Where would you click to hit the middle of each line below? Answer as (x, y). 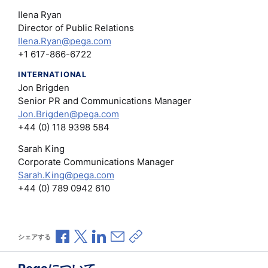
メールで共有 (150, 235)
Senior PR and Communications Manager (105, 101)
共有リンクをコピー (182, 235)
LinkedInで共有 (136, 235)
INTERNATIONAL (52, 74)
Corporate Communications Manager (96, 162)
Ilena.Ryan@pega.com (65, 41)
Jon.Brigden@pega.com (68, 114)
